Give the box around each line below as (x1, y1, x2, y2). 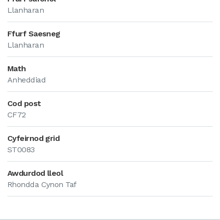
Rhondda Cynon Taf (7, 180, 77, 189)
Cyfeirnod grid (7, 134, 60, 143)
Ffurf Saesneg (7, 29, 60, 38)
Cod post (7, 99, 41, 108)
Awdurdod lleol (7, 168, 63, 178)
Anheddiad (7, 75, 46, 84)
